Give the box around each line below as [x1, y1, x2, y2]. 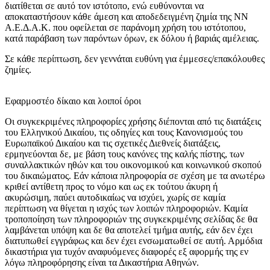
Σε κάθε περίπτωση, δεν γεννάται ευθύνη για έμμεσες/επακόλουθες [5, 54, 265, 64]
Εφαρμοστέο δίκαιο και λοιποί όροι [5, 96, 143, 107]
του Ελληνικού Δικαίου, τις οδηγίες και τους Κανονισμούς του [5, 127, 243, 138]
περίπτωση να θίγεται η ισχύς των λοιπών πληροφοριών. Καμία [5, 203, 248, 214]
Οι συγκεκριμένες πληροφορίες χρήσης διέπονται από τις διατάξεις [5, 116, 261, 127]
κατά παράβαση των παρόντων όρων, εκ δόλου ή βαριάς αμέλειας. [5, 33, 259, 44]
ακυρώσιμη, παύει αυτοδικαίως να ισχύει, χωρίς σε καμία [5, 192, 225, 203]
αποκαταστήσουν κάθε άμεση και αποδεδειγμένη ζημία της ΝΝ [5, 11, 248, 22]
